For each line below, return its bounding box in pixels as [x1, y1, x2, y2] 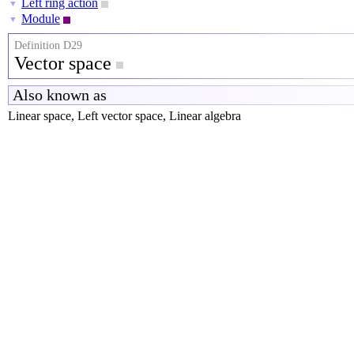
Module [21, 12, 60, 25]
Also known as [13, 86, 107, 104]
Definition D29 [14, 40, 82, 51]
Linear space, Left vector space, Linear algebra [8, 109, 241, 122]
